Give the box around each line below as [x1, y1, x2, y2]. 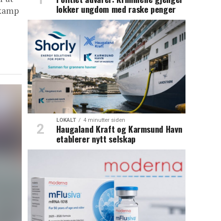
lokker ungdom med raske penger [56, 2, 176, 16]
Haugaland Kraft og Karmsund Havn [56, 122, 183, 136]
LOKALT [56, 117, 76, 124]
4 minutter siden [83, 117, 125, 124]
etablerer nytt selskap [56, 132, 136, 146]
